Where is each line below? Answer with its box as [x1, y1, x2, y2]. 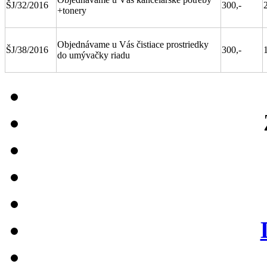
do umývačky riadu [57, 49, 130, 60]
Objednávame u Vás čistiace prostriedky [57, 39, 209, 49]
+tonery [57, 5, 86, 15]
